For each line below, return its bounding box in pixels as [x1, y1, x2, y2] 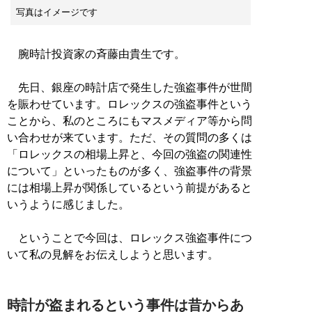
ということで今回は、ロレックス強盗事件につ [7, 231, 252, 244]
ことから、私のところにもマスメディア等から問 [7, 114, 252, 127]
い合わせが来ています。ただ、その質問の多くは [7, 131, 252, 143]
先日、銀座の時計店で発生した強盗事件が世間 [7, 81, 252, 93]
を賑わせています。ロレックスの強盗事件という [7, 97, 252, 110]
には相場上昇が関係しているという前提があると [7, 181, 252, 194]
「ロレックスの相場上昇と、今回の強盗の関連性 [7, 148, 252, 160]
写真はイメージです [16, 6, 97, 17]
